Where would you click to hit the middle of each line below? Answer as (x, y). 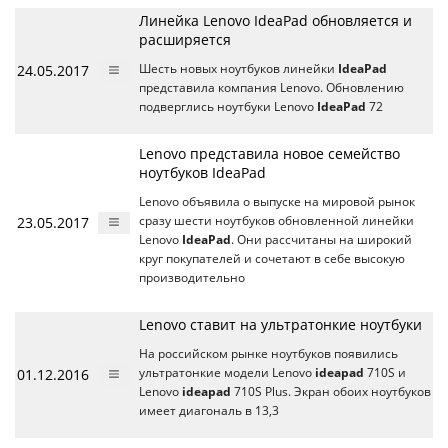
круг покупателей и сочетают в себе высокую (272, 258)
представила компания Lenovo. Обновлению (271, 87)
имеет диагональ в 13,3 (209, 410)
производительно (192, 277)
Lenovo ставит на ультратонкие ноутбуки (280, 324)
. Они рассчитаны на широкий (321, 239)
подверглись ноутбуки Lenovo (228, 106)
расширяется (185, 39)
